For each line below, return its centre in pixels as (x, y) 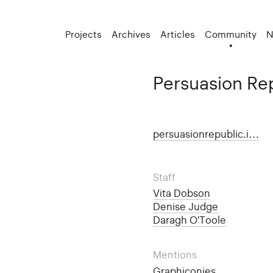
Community (231, 34)
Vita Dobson (181, 193)
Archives (131, 34)
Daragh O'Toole (189, 220)
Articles (178, 34)
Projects (84, 34)
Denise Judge (185, 207)
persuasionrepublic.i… (206, 134)
